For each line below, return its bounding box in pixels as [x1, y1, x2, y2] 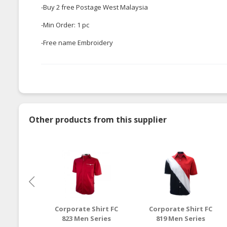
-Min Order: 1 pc [41, 20, 89, 29]
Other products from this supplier [29, 113, 167, 125]
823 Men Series [61, 213, 111, 223]
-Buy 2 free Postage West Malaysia [41, 2, 148, 12]
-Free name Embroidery [41, 37, 115, 47]
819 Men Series [156, 213, 206, 223]
